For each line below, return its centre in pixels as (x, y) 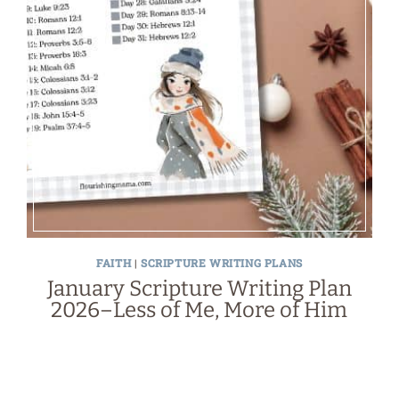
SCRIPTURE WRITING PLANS (221, 263)
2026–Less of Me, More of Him (199, 310)
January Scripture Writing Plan (199, 289)
